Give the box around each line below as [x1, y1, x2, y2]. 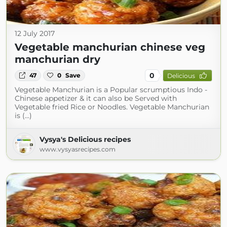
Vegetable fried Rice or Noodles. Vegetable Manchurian [15, 102, 209, 111]
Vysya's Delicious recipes [40, 135, 131, 144]
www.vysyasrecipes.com [40, 145, 116, 153]
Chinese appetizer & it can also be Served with [15, 94, 177, 103]
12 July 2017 [15, 29, 55, 38]
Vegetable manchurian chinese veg [15, 41, 205, 53]
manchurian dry [15, 53, 100, 65]
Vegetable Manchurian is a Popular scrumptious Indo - [15, 85, 207, 94]
